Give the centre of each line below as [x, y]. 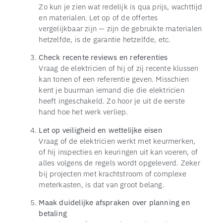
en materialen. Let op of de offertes [98, 17]
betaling [53, 213]
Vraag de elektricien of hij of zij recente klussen [119, 68]
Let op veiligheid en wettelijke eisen [101, 130]
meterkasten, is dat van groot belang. [102, 184]
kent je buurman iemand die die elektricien [111, 90]
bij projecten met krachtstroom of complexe [112, 173]
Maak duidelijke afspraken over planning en [114, 202]
